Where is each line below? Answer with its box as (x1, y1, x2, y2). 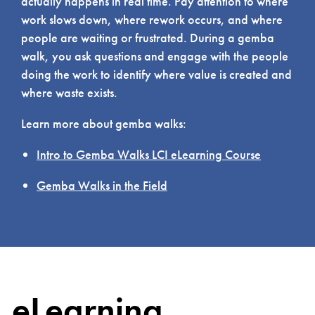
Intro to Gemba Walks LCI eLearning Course (37, 146, 261, 163)
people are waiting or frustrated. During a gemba (21, 30, 274, 46)
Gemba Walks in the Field (37, 177, 167, 194)
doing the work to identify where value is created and (21, 66, 292, 83)
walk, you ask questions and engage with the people (21, 48, 288, 65)
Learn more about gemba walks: (21, 115, 186, 132)
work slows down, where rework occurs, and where (21, 11, 283, 28)
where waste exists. (21, 84, 117, 101)
